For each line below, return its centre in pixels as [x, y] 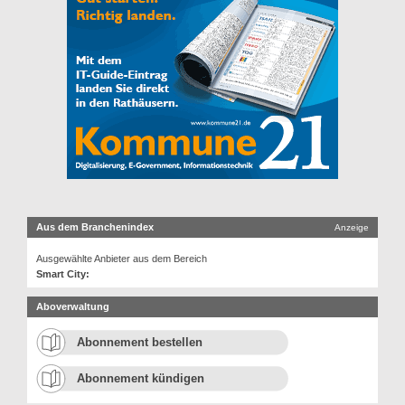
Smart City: [63, 273]
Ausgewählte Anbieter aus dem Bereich [122, 258]
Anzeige [352, 227]
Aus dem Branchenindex [95, 226]
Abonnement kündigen [141, 378]
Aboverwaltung [73, 306]
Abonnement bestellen [140, 342]
